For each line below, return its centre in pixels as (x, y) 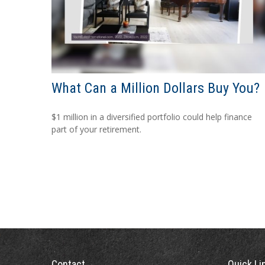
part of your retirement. (96, 129)
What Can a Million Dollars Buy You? (156, 88)
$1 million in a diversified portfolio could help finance (152, 117)
